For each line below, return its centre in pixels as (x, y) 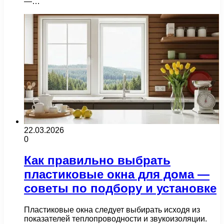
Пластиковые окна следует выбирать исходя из (112, 210)
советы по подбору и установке (120, 188)
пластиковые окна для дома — (117, 174)
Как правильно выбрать (97, 160)
